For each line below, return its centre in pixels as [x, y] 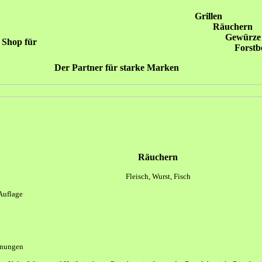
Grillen [206, 16]
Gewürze [242, 37]
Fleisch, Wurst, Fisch [158, 176]
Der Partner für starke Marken [117, 68]
